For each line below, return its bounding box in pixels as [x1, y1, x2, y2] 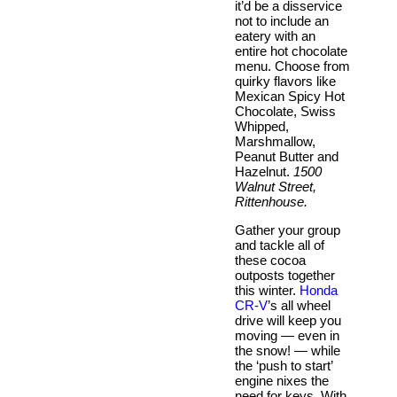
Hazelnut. [235, 163, 293, 179]
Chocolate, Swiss [235, 103, 336, 119]
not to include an [235, 12, 329, 28]
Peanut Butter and [235, 148, 339, 164]
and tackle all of [235, 237, 324, 253]
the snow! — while [235, 342, 340, 358]
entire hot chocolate [235, 43, 347, 58]
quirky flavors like [235, 73, 336, 89]
